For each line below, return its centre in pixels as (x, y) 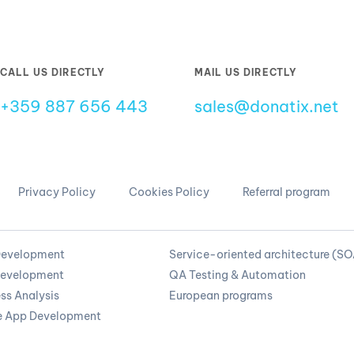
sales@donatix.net (267, 107)
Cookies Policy (169, 192)
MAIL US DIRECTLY (246, 73)
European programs (221, 296)
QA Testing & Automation (238, 275)
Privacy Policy (57, 192)
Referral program (286, 192)
